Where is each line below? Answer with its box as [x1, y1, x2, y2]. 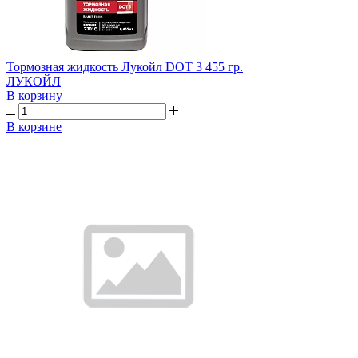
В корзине [6, 119, 62, 133]
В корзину [6, 88, 62, 102]
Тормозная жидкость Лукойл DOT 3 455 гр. [6, 59, 243, 74]
